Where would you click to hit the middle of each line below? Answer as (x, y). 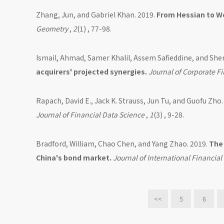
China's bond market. (74, 158)
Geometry (52, 29)
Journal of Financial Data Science (90, 115)
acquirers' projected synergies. (92, 72)
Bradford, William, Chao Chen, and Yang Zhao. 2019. (122, 144)
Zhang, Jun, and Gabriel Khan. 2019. (96, 15)
